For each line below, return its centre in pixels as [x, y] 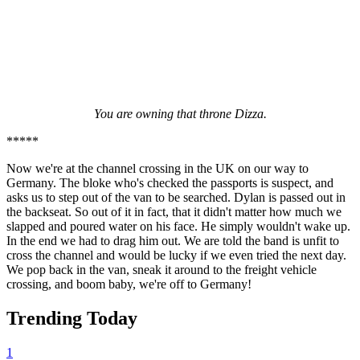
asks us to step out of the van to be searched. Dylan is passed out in [176, 197]
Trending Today [72, 318]
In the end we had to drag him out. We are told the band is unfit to [173, 240]
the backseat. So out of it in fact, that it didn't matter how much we [174, 211]
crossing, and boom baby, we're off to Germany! [129, 284]
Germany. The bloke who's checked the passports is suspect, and [170, 182]
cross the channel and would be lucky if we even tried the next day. [176, 255]
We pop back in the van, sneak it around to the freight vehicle [162, 269]
